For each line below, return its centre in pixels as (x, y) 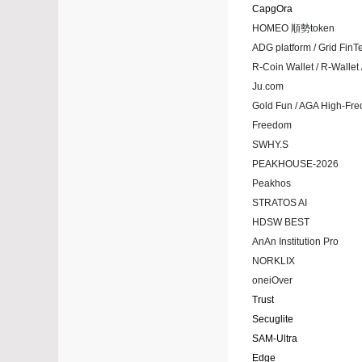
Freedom (272, 126)
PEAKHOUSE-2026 (295, 164)
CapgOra (272, 9)
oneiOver (272, 281)
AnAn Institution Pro (295, 242)
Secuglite (273, 320)
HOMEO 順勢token (293, 29)
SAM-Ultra (275, 339)
